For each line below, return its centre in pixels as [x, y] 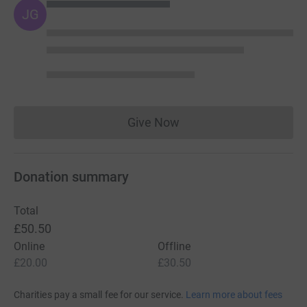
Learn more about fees [234, 294]
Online [29, 246]
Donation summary [71, 176]
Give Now [153, 122]
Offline [174, 246]
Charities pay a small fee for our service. [99, 294]
